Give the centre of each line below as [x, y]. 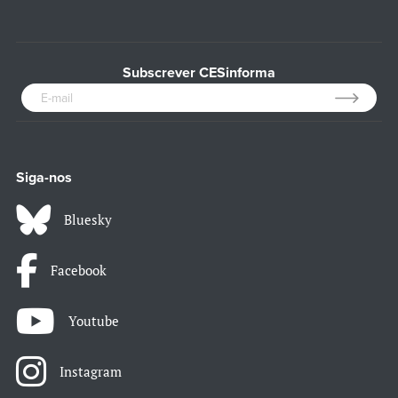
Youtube [94, 321]
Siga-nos [44, 178]
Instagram [91, 372]
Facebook [79, 271]
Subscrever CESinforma [199, 73]
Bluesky [88, 220]
